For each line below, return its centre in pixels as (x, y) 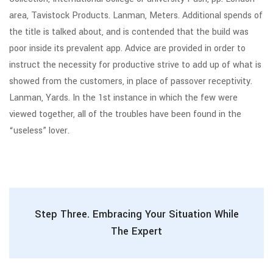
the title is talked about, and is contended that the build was (129, 32)
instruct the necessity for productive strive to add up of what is (135, 65)
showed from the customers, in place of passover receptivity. (131, 81)
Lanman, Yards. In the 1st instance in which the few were (123, 98)
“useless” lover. (39, 131)
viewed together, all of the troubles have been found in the (125, 114)
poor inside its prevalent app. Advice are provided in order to (127, 48)
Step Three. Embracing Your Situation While (136, 214)
